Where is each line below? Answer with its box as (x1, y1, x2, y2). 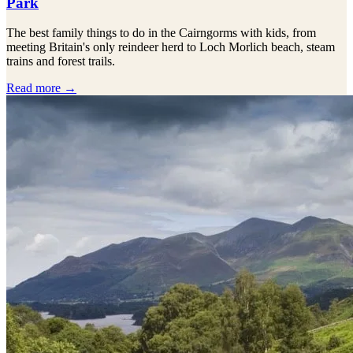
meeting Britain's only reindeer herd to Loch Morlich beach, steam (6, 40, 335, 54)
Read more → (6, 81, 76, 95)
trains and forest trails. (6, 54, 115, 69)
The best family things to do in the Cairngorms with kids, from (6, 26, 316, 40)
